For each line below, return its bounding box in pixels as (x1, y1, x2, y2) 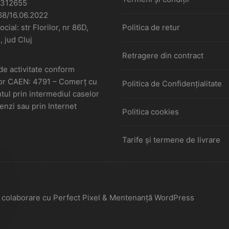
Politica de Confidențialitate (122, 79, 222, 89)
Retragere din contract (122, 51, 203, 61)
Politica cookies (122, 107, 179, 117)
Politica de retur (122, 22, 180, 33)
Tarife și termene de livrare (122, 135, 220, 145)
